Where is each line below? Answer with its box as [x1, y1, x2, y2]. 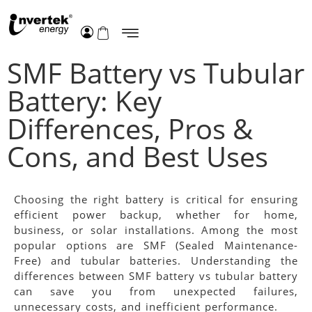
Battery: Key [7, 81, 162, 120]
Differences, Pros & [7, 109, 253, 148]
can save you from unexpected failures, [14, 283, 298, 298]
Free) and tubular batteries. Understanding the [14, 253, 298, 267]
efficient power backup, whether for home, [14, 207, 298, 221]
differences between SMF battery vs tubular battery [14, 268, 298, 283]
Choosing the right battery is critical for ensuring [14, 192, 298, 206]
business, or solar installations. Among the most [14, 222, 298, 237]
